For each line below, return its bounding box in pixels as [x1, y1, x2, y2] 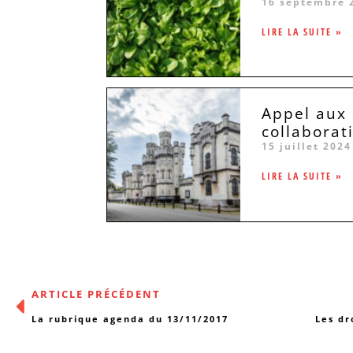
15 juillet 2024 [261, 139, 351, 154]
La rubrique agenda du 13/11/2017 [32, 313, 229, 325]
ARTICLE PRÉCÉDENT [32, 287, 161, 302]
